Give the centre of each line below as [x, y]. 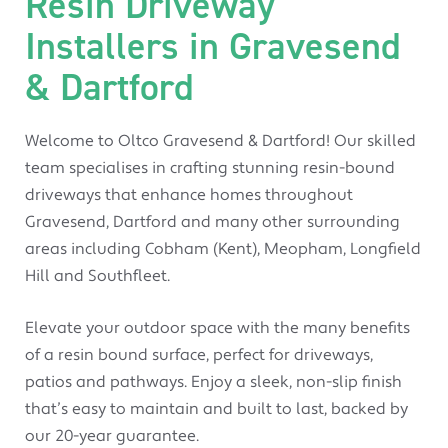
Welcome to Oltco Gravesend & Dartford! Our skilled [220, 140]
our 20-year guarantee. [112, 435]
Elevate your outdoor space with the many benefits [217, 327]
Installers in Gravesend [213, 45]
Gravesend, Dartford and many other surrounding [212, 221]
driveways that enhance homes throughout [189, 194]
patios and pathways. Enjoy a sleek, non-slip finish [213, 381]
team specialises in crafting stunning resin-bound [210, 167]
